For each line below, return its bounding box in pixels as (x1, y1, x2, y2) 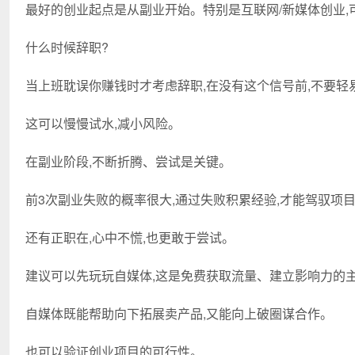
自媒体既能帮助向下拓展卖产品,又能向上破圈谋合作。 (25, 304, 333, 323)
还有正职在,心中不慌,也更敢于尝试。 (25, 228, 235, 246)
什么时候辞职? (25, 38, 109, 56)
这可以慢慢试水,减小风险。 (25, 114, 181, 132)
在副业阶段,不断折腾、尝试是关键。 (25, 152, 231, 170)
